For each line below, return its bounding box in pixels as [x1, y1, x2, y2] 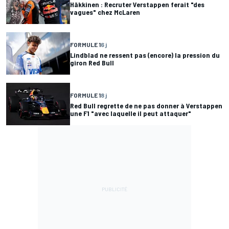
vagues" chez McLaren [70, 7, 140, 16]
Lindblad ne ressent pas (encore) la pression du [70, 50, 220, 59]
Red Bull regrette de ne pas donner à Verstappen [70, 101, 222, 110]
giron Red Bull [70, 58, 114, 67]
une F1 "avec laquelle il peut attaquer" [70, 108, 191, 118]
